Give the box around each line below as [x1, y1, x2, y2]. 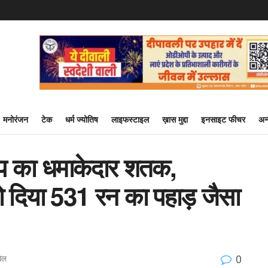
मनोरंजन [3, 113, 28, 125]
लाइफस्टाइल [111, 113, 149, 125]
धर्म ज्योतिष [65, 113, 98, 125]
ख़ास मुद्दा [162, 113, 188, 125]
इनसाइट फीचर [201, 113, 245, 125]
